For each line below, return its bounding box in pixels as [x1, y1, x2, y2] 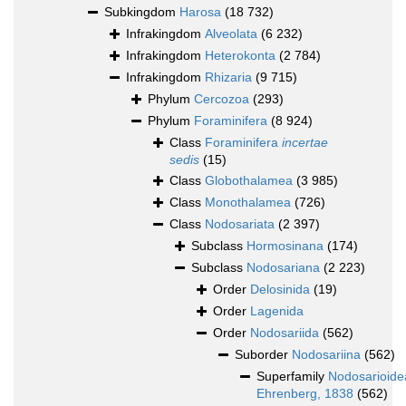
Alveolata [205, 26, 257, 42]
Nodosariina [292, 347, 361, 362]
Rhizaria [205, 70, 252, 85]
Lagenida [250, 304, 304, 319]
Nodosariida [250, 325, 319, 341]
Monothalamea [205, 195, 291, 210]
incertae [282, 135, 328, 150]
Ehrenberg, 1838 [256, 386, 353, 401]
